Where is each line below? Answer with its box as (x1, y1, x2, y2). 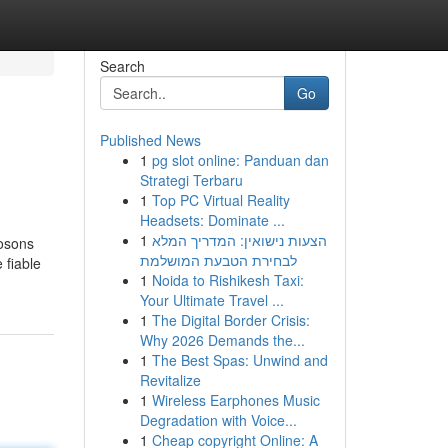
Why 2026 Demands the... (139, 330, 305, 350)
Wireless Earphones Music (151, 390, 320, 410)
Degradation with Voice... (139, 410, 297, 430)
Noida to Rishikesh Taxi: (151, 270, 304, 290)
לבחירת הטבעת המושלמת (139, 250, 297, 270)
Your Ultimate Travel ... (139, 290, 284, 310)
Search (99, 56, 145, 76)
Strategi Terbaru (139, 170, 243, 190)
